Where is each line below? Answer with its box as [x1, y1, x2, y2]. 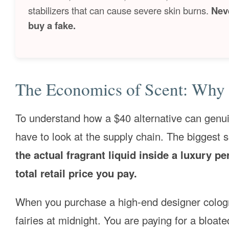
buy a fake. [28, 18, 76, 32]
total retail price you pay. [15, 165, 137, 180]
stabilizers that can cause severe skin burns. [28, 3, 211, 17]
